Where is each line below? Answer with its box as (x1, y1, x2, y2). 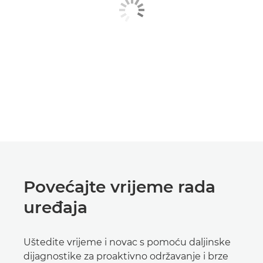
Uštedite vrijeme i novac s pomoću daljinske (23, 237, 231, 248)
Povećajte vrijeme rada (23, 177, 215, 197)
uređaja (23, 197, 87, 217)
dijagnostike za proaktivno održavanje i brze (23, 251, 228, 262)
